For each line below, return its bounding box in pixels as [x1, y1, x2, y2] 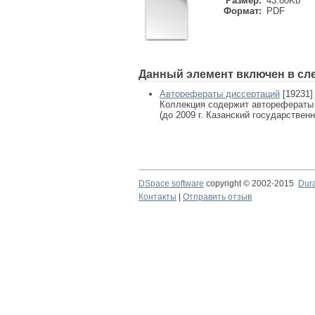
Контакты [139, 192, 176, 202]
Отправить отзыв [183, 192, 252, 202]
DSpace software [139, 179, 204, 188]
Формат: [224, 6, 262, 16]
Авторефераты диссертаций [160, 89, 280, 99]
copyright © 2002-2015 [204, 179, 298, 188]
